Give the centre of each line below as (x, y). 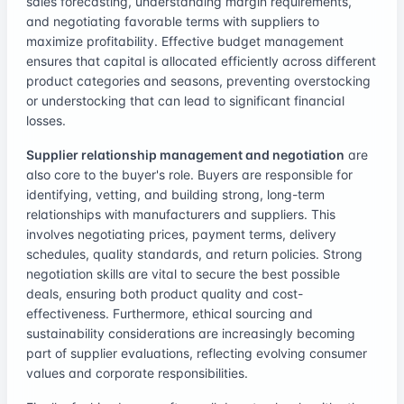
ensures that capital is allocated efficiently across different (201, 60)
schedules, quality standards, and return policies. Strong (194, 253)
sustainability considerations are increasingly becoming (191, 333)
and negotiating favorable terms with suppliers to (173, 21)
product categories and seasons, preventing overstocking (198, 80)
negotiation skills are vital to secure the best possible (183, 273)
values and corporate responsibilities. (137, 372)
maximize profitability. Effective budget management (185, 41)
